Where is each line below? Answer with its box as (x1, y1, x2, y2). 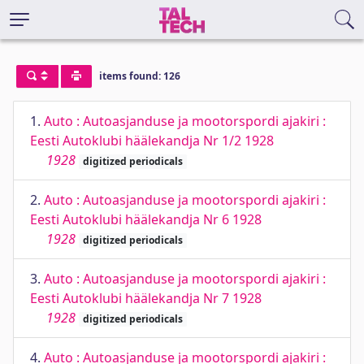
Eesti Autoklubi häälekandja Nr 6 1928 (30, 210, 262, 228)
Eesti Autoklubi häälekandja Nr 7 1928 (30, 289, 262, 307)
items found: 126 (98, 69, 180, 84)
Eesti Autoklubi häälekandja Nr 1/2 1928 (30, 132, 274, 149)
